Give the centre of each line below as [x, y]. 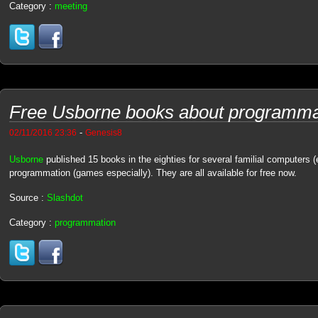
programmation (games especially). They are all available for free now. [153, 173]
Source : [28, 198]
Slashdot [65, 198]
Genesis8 [103, 133]
